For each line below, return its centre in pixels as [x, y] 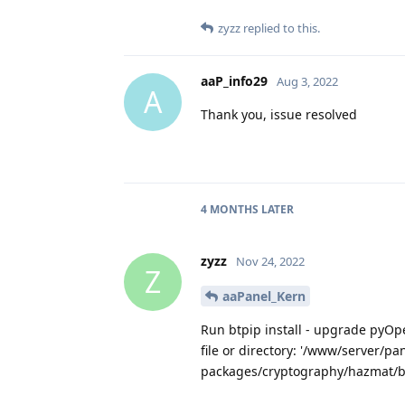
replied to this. [280, 28]
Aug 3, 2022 [307, 81]
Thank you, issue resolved [279, 114]
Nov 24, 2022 [270, 261]
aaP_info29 [234, 80]
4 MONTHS [230, 209]
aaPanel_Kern [264, 296]
